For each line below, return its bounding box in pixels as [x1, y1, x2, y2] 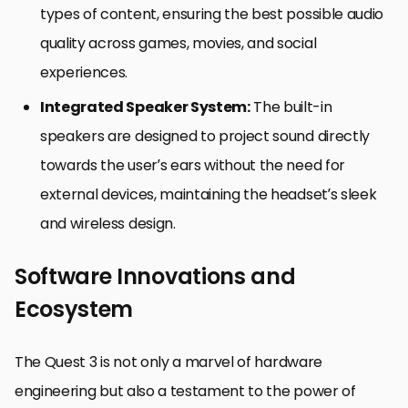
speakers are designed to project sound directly [40, 126, 370, 148]
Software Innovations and [15, 261, 296, 292]
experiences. [40, 62, 128, 84]
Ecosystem [15, 294, 134, 325]
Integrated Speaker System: [40, 97, 250, 118]
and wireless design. [40, 213, 176, 235]
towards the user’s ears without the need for [40, 155, 345, 177]
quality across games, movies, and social [40, 33, 317, 55]
